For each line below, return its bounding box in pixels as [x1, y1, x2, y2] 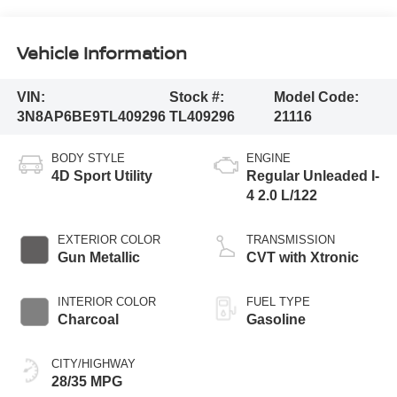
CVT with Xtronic [246, 250, 359, 266]
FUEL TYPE [246, 295, 310, 309]
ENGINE [246, 152, 291, 166]
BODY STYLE [51, 152, 125, 166]
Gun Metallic [57, 250, 140, 266]
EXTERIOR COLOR [57, 233, 160, 247]
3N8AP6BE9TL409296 [16, 108, 166, 124]
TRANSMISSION [246, 233, 335, 247]
